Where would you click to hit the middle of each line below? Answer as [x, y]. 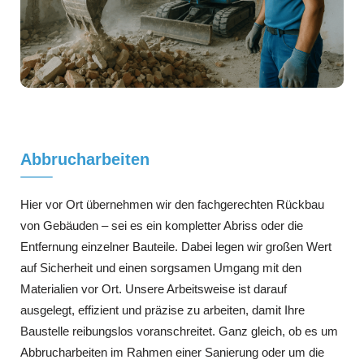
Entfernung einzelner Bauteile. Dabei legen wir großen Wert [176, 247]
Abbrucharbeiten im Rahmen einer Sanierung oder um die [172, 353]
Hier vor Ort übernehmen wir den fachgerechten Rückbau [172, 205]
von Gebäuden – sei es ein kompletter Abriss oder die [162, 226]
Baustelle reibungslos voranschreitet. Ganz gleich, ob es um [179, 331]
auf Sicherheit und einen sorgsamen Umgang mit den [161, 268]
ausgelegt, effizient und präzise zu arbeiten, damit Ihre [162, 310]
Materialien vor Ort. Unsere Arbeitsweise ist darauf [154, 289]
